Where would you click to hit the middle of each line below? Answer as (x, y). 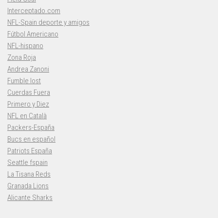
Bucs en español (31, 139)
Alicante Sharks (30, 198)
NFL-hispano (25, 46)
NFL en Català (27, 116)
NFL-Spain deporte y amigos (48, 23)
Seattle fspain (27, 163)
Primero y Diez (28, 104)
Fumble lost (24, 81)
